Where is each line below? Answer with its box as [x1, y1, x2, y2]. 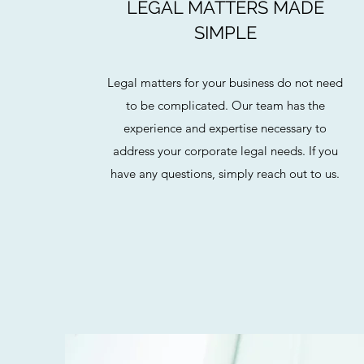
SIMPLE [193, 22, 257, 43]
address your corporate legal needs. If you [112, 143, 338, 158]
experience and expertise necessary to [123, 120, 327, 136]
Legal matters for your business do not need [107, 75, 344, 90]
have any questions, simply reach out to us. [110, 166, 340, 181]
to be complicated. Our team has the [125, 97, 325, 113]
